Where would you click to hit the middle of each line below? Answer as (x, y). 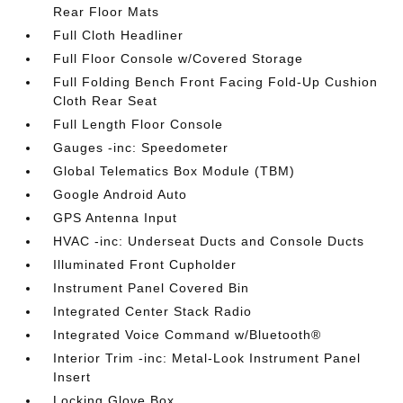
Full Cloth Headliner (119, 35)
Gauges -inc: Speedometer (141, 148)
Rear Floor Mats (107, 12)
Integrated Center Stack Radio (153, 311)
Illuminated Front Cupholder (145, 264)
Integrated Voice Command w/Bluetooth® (188, 335)
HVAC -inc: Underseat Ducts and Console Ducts (209, 241)
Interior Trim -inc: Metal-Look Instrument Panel (207, 358)
